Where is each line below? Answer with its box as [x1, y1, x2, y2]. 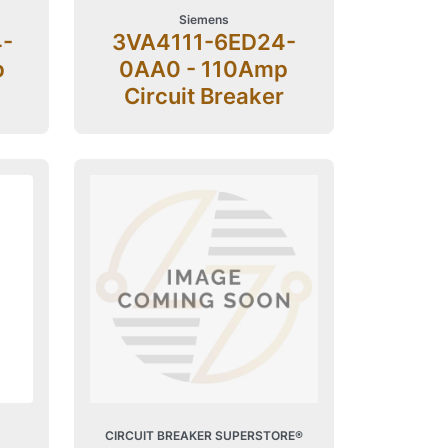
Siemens [178, 12, 229, 27]
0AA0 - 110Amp [119, 56, 289, 82]
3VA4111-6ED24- [111, 29, 296, 55]
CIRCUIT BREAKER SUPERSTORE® [104, 428, 303, 444]
